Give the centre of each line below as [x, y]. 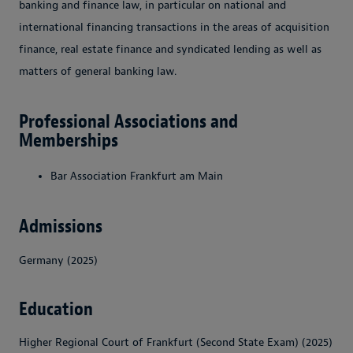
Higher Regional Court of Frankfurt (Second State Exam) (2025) [176, 343]
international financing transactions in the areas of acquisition [174, 27]
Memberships [69, 140]
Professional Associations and [128, 121]
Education [56, 308]
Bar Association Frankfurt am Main [137, 176]
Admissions [61, 226]
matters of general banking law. [98, 71]
